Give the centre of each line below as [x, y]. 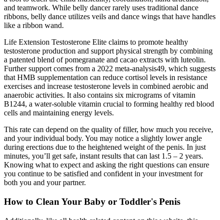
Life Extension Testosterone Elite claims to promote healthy [96, 42]
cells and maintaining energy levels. [59, 113]
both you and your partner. [45, 183]
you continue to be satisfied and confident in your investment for [103, 174]
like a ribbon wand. [34, 26]
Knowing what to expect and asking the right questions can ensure [107, 165]
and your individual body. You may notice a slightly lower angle [103, 138]
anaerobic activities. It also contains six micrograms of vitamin [100, 95]
